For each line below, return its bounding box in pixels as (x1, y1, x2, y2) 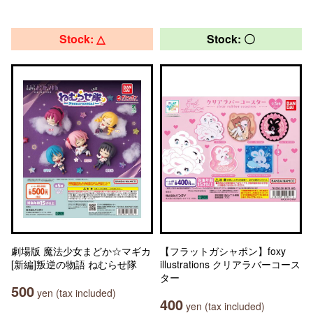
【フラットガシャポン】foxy (160, 244, 286, 258)
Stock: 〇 (207, 31, 255, 47)
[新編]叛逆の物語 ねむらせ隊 (11, 257, 137, 271)
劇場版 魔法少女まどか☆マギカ (11, 244, 151, 258)
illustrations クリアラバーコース (160, 257, 300, 271)
